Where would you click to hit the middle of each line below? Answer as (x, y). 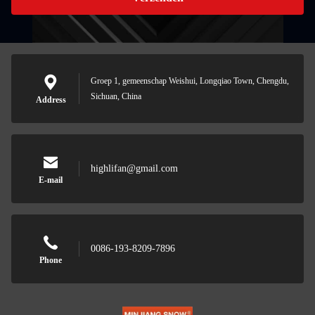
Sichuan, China (116, 96)
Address (51, 100)
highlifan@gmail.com (134, 168)
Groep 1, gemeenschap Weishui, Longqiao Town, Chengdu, (190, 81)
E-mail (51, 180)
